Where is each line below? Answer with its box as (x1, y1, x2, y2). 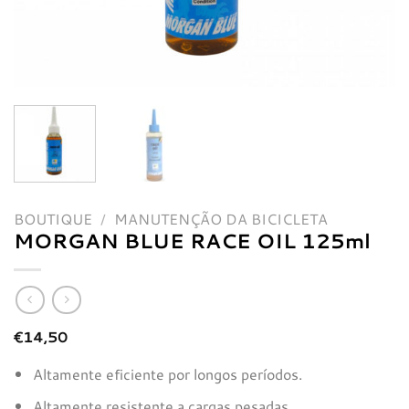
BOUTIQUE (14, 207, 92, 229)
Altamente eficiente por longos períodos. (32, 363, 302, 385)
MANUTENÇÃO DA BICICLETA (113, 207, 328, 229)
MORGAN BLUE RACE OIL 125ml (14, 225, 371, 255)
